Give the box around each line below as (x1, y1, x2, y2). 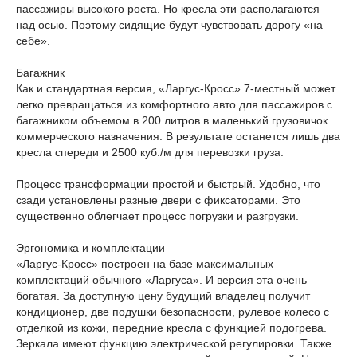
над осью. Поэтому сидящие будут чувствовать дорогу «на (16, 18, 323, 31)
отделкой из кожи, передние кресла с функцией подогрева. (16, 321, 327, 334)
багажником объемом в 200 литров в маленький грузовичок (16, 114, 328, 127)
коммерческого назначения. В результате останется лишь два (16, 130, 340, 143)
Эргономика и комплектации (16, 241, 165, 254)
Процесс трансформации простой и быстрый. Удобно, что (16, 178, 320, 190)
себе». (16, 34, 50, 47)
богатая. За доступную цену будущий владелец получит (16, 289, 310, 302)
